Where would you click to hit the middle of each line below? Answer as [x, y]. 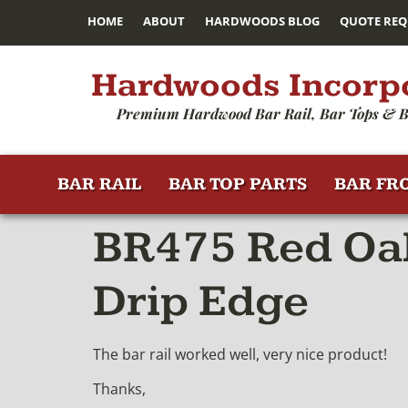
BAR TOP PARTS [238, 184]
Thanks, [119, 389]
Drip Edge [201, 302]
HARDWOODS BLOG [262, 21]
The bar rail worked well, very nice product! [240, 354]
